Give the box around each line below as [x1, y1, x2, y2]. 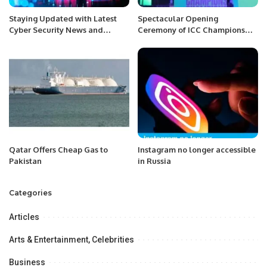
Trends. [9, 36, 38, 46]
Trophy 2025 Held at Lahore [138, 36, 243, 46]
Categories [9, 188, 52, 197]
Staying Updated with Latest [9, 14, 117, 24]
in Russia [138, 156, 171, 166]
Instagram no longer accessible [138, 144, 256, 154]
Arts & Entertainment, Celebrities [9, 234, 134, 244]
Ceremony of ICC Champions [138, 25, 245, 35]
